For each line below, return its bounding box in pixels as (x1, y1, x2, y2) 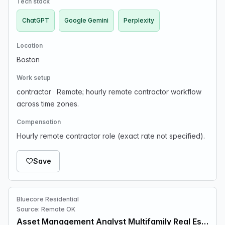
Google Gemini (64, 17, 108, 24)
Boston (17, 55, 40, 64)
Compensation (17, 118, 61, 126)
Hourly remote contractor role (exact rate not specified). (17, 132, 205, 140)
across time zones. (17, 99, 79, 108)
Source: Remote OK (17, 205, 75, 213)
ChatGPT (22, 17, 49, 24)
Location (17, 42, 43, 49)
